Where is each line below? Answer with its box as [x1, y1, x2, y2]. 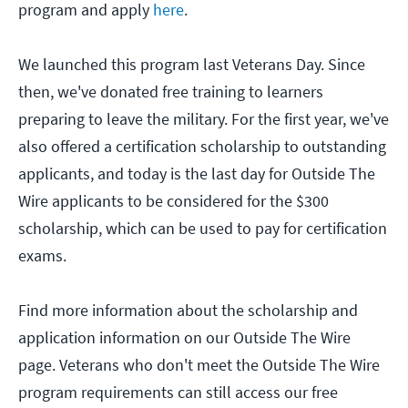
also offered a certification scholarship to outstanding [18, 136, 386, 158]
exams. [18, 245, 66, 267]
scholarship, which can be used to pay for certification [18, 218, 387, 240]
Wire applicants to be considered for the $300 [18, 190, 329, 212]
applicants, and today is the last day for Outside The [18, 163, 375, 185]
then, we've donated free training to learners [18, 81, 323, 103]
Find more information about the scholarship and [18, 300, 358, 321]
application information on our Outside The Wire [18, 327, 351, 349]
